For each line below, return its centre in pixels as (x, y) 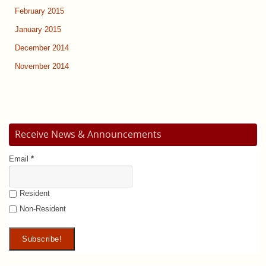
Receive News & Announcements (88, 134)
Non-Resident (43, 209)
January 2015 (38, 30)
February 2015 (39, 12)
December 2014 (42, 48)
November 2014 (42, 67)
